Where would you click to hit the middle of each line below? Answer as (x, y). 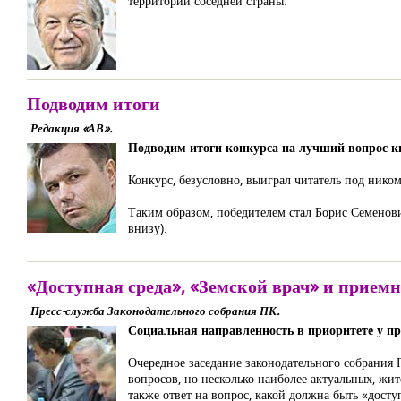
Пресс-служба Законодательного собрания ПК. (155, 311)
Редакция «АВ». (71, 128)
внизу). (148, 228)
